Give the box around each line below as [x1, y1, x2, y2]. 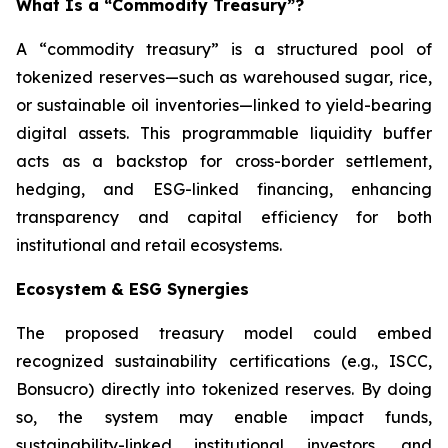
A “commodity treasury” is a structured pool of [16, 39, 432, 59]
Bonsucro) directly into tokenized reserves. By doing [16, 379, 432, 399]
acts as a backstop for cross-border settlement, [16, 151, 432, 171]
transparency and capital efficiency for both [16, 207, 432, 227]
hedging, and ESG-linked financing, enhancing [16, 179, 432, 199]
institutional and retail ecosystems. [16, 235, 282, 255]
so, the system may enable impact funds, [16, 407, 432, 427]
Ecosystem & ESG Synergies [16, 279, 249, 299]
